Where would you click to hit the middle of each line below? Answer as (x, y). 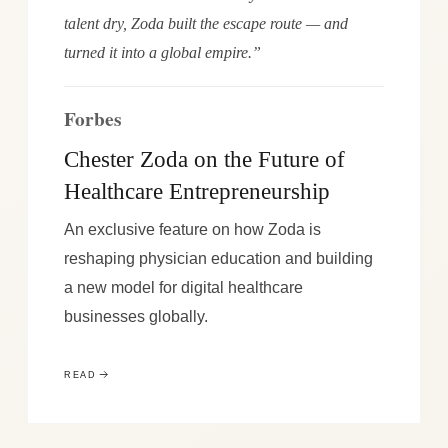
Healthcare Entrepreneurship (196, 190)
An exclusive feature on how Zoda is (192, 228)
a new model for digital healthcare (183, 286)
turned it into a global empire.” (162, 52)
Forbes (92, 118)
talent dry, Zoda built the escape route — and (205, 23)
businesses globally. (135, 315)
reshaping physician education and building (218, 257)
